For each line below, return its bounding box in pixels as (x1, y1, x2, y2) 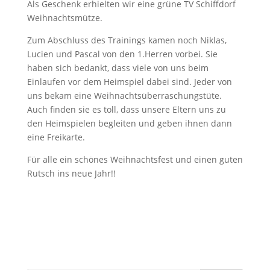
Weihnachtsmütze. (27, 11, 102, 24)
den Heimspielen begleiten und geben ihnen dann (27, 117, 232, 129)
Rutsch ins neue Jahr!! (27, 167, 116, 179)
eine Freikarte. (27, 131, 85, 143)
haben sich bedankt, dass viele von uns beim (27, 61, 209, 74)
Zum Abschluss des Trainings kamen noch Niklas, (27, 34, 227, 46)
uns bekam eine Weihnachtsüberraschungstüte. (27, 89, 222, 101)
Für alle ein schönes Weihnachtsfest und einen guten (27, 153, 243, 165)
